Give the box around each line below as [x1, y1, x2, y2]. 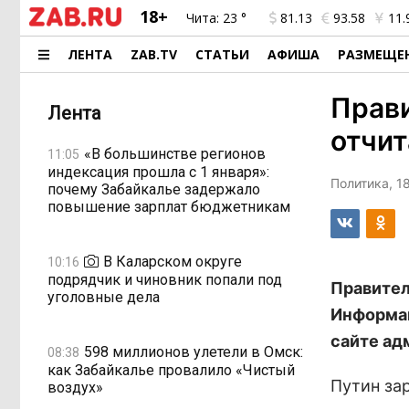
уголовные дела [47, 288, 160, 306]
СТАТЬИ [195, 46, 250, 63]
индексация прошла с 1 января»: [47, 163, 269, 181]
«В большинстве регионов [84, 144, 266, 163]
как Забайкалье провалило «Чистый [47, 362, 295, 379]
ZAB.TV [131, 46, 178, 63]
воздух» [47, 379, 103, 396]
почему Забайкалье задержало [47, 181, 260, 198]
